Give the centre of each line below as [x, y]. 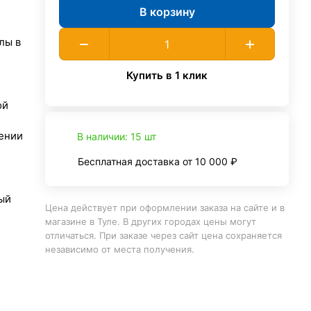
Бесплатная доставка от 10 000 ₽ [158, 161]
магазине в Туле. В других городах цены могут [151, 221]
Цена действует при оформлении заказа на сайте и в [165, 208]
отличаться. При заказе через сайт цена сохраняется [164, 235]
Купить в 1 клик [167, 75]
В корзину [167, 11]
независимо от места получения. [120, 249]
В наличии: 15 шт [117, 136]
